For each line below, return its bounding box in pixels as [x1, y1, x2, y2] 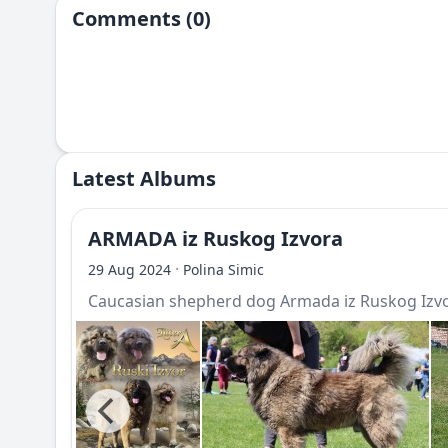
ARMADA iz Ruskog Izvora [88, 225, 343, 252]
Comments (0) [72, 5, 211, 32]
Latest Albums [72, 165, 216, 192]
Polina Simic [183, 260, 264, 279]
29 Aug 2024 [88, 260, 171, 279]
